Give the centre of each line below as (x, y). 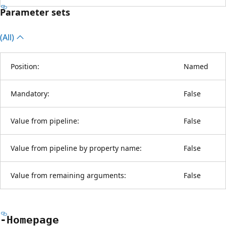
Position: (25, 66)
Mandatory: (30, 93)
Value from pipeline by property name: (76, 148)
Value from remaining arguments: (68, 175)
